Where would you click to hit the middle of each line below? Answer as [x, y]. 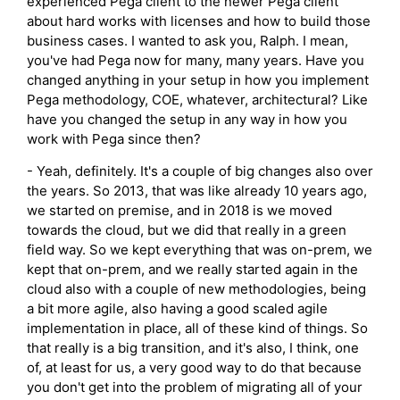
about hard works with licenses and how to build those [199, 21]
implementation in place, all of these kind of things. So [197, 328]
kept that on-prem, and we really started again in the [192, 269]
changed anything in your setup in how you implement [198, 79]
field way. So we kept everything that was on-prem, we [200, 249]
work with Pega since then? [114, 138]
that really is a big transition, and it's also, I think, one [193, 347]
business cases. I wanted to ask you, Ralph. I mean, [187, 40]
